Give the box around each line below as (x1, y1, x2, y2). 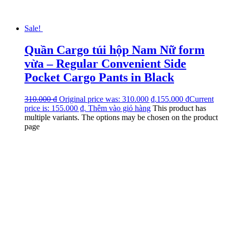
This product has (153, 103, 206, 112)
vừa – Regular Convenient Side (24, 56, 186, 70)
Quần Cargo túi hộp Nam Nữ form (24, 43, 205, 56)
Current (189, 94, 214, 103)
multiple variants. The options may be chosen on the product (24, 112, 218, 122)
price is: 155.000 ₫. (24, 103, 86, 112)
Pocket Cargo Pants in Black (24, 70, 174, 84)
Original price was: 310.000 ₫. (59, 94, 157, 103)
